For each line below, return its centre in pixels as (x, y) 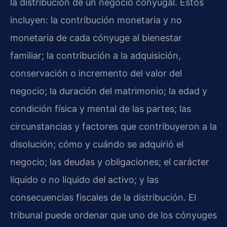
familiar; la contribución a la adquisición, (96, 56)
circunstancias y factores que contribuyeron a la (113, 127)
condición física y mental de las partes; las (101, 109)
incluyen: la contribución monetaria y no (96, 20)
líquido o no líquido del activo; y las (84, 180)
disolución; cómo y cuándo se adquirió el (97, 144)
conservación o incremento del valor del (96, 73)
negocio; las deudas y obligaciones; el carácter (110, 162)
